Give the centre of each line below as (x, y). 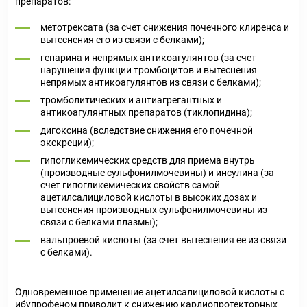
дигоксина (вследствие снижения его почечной (147, 130)
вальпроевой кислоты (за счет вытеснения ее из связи (163, 240)
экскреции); (67, 143)
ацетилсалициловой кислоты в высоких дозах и (149, 197)
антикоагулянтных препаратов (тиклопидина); (146, 112)
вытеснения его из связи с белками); (122, 40)
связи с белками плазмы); (99, 222)
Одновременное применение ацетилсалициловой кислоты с (150, 292)
